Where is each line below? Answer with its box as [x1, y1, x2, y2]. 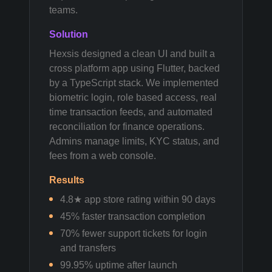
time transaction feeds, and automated [49, 107, 212, 117]
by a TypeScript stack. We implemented [49, 78, 219, 88]
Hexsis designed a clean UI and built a [49, 49, 215, 59]
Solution [49, 29, 88, 39]
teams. [49, 5, 78, 15]
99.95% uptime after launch [60, 260, 177, 270]
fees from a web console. [49, 151, 156, 161]
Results [49, 175, 84, 185]
